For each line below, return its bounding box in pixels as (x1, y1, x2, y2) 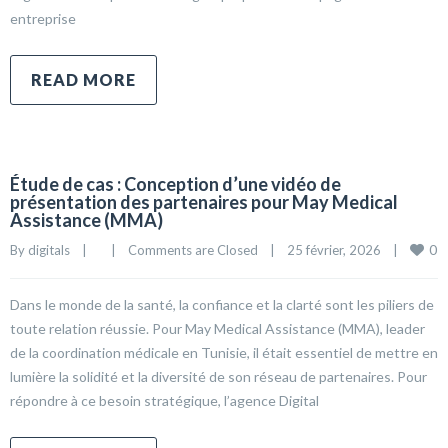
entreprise (10, 10, 76, 27)
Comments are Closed (128, 242, 258, 258)
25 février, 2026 (287, 242, 393, 258)
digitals (28, 242, 70, 258)
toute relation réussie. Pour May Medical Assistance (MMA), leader (10, 320, 425, 337)
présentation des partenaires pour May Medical (10, 191, 398, 213)
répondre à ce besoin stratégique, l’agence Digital (10, 392, 319, 409)
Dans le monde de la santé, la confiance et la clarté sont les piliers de (10, 296, 434, 313)
